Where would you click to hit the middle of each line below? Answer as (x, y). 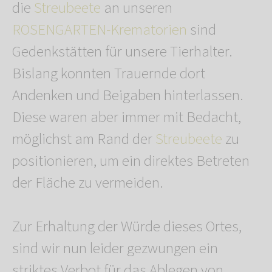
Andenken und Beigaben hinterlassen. (128, 96)
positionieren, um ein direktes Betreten (131, 161)
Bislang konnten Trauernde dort (109, 74)
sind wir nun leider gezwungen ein (115, 249)
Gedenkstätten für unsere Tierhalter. (122, 52)
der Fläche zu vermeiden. (88, 183)
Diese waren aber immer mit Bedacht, (127, 117)
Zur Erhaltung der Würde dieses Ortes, (127, 227)
